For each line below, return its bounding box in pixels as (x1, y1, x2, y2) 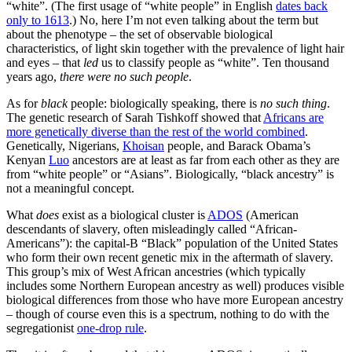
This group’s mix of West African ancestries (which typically (6, 264, 306, 278)
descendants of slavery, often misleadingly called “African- (6, 222, 297, 236)
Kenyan (6, 152, 49, 167)
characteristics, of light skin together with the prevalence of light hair (6, 41, 344, 55)
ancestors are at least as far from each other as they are (69, 152, 339, 167)
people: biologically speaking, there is (68, 96, 260, 110)
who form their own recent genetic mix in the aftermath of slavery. (6, 250, 333, 264)
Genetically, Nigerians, (6, 138, 123, 152)
